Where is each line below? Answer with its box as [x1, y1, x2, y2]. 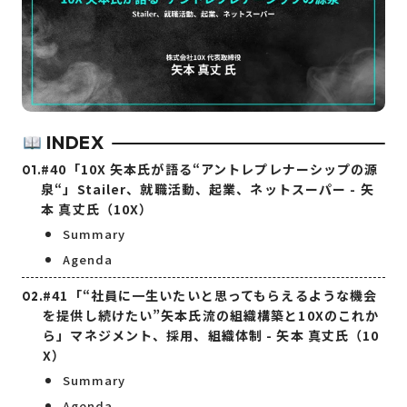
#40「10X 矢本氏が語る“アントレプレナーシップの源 [41, 160, 379, 179]
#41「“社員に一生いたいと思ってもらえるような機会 [43, 286, 378, 305]
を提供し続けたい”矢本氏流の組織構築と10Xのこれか [43, 306, 380, 325]
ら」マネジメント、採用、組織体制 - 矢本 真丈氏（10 [43, 326, 380, 345]
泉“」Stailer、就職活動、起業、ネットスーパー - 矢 [41, 180, 374, 199]
